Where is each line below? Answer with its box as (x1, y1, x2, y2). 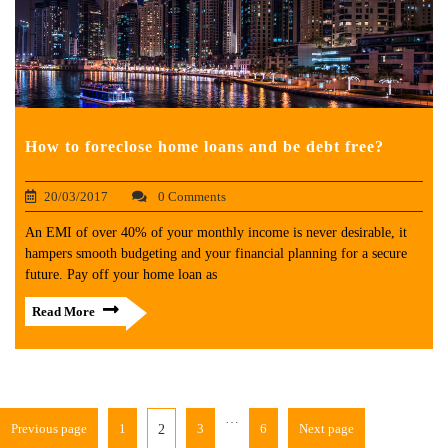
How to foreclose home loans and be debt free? (25, 137, 384, 155)
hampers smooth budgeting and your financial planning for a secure (25, 245, 407, 261)
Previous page (11, 420, 87, 436)
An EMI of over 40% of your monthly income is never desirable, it (25, 224, 407, 240)
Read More (32, 303, 95, 319)
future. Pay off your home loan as (25, 266, 217, 282)
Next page (299, 420, 354, 436)
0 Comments (155, 188, 226, 204)
